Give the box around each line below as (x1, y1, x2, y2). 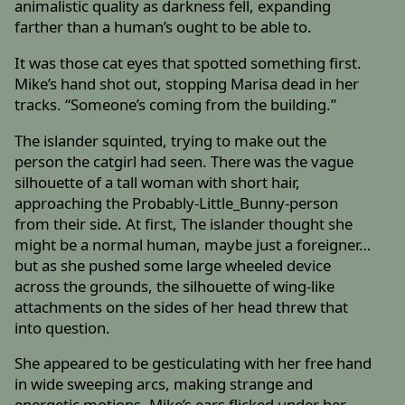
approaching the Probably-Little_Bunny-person (14, 192, 339, 213)
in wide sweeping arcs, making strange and (14, 373, 314, 395)
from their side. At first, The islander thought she (14, 212, 353, 234)
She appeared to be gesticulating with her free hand (14, 353, 372, 374)
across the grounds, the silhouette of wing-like (14, 275, 335, 297)
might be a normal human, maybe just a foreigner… (14, 233, 372, 255)
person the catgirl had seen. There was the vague (14, 150, 354, 172)
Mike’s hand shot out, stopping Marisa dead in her (14, 72, 360, 94)
